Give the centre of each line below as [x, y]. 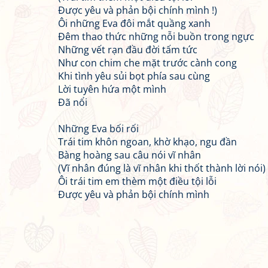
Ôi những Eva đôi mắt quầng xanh [134, 23]
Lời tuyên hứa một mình [112, 89]
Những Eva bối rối [98, 129]
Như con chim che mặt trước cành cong [147, 63]
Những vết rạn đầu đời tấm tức [128, 50]
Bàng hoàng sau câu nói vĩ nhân [130, 155]
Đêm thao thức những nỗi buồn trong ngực [156, 36]
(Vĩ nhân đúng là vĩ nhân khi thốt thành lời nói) [162, 168]
